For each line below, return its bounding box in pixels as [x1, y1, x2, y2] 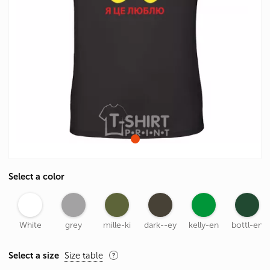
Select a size [8, 250, 59, 261]
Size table [64, 250, 103, 261]
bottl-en [231, 219, 263, 230]
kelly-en [189, 219, 219, 230]
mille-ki [103, 219, 131, 230]
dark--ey [144, 219, 177, 230]
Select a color [8, 171, 64, 182]
